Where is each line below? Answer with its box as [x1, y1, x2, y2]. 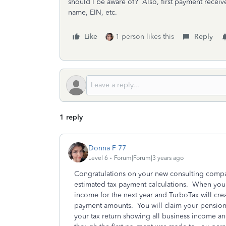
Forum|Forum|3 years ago [114, 154, 184, 161]
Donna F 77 [88, 143, 126, 152]
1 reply [60, 113, 83, 122]
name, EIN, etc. [68, 8, 117, 17]
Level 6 [88, 154, 108, 161]
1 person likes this [116, 32, 174, 41]
